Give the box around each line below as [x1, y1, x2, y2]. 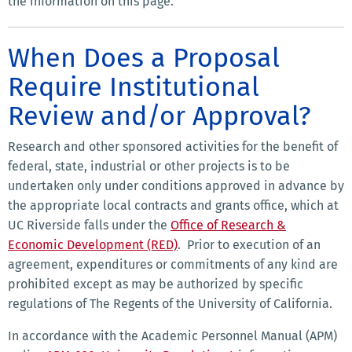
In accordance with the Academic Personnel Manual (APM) [8, 328, 337, 344]
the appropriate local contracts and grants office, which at [8, 198, 339, 214]
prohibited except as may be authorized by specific [8, 277, 303, 292]
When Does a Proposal [8, 42, 280, 75]
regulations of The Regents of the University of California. [8, 296, 332, 312]
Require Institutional [8, 71, 259, 104]
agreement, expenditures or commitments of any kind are [8, 257, 338, 273]
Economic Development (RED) [8, 237, 178, 253]
